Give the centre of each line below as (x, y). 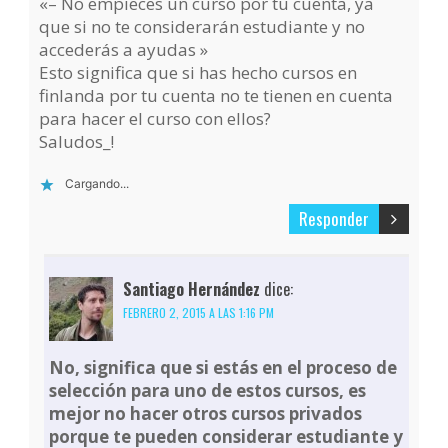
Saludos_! (77, 142)
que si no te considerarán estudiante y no (202, 27)
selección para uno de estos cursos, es (208, 391)
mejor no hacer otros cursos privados (206, 414)
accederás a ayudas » (124, 50)
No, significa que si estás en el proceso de (223, 368)
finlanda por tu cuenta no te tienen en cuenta (216, 96)
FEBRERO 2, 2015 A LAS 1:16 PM (199, 313)
